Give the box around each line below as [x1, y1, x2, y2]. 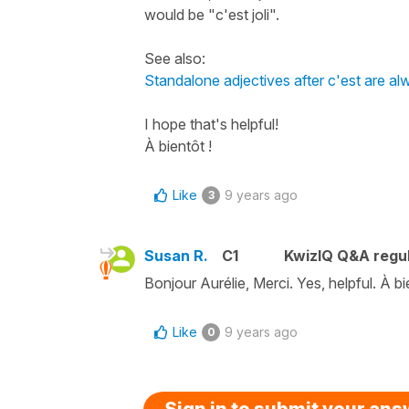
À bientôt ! [144, 136, 212, 155]
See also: [144, 48, 205, 68]
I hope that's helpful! [144, 114, 278, 133]
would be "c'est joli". [144, 5, 279, 24]
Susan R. [144, 246, 208, 265]
